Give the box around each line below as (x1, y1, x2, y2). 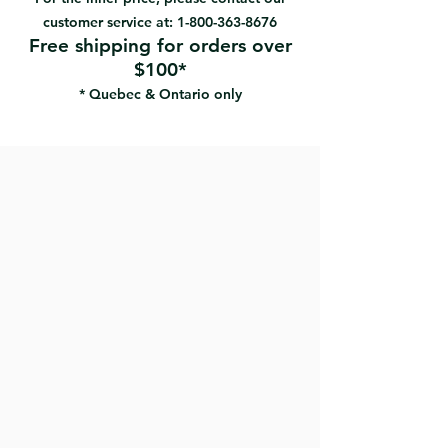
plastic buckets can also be (60, 3, 229, 22)
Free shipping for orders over (28, 34, 292, 58)
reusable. (60, 24, 118, 43)
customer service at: (43, 13, 177, 32)
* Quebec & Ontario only (78, 85, 242, 104)
